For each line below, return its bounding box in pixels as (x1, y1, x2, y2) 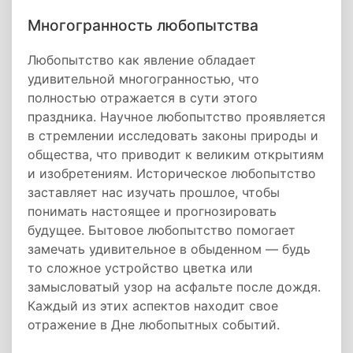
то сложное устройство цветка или (28, 260, 253, 276)
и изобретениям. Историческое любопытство (28, 165, 316, 181)
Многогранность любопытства (28, 16, 258, 35)
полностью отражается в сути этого (28, 90, 258, 106)
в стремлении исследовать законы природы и (28, 128, 318, 143)
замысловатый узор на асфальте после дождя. (28, 279, 321, 295)
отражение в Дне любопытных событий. (28, 317, 280, 333)
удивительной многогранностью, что (28, 71, 259, 87)
